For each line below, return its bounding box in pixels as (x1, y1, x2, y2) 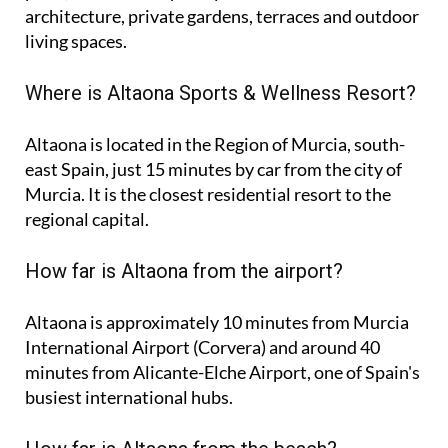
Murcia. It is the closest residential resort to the (25, 182, 391, 205)
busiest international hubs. (25, 385, 233, 408)
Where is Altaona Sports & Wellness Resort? (25, 80, 416, 105)
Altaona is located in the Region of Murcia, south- (25, 132, 405, 155)
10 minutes (222, 310, 309, 333)
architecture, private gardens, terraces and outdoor (25, 4, 419, 27)
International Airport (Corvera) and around (25, 335, 360, 358)
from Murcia (309, 310, 409, 333)
